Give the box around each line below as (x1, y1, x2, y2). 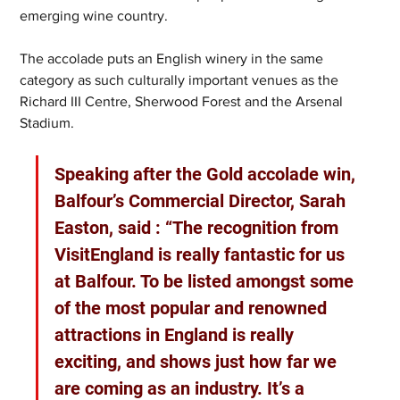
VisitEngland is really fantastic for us (54, 244, 350, 266)
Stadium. (20, 115, 75, 131)
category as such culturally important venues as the (20, 72, 343, 88)
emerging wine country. (20, 8, 169, 24)
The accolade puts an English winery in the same (20, 51, 328, 67)
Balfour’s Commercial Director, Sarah (54, 190, 351, 212)
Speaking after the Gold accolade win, (54, 163, 361, 186)
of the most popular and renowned (54, 297, 332, 320)
